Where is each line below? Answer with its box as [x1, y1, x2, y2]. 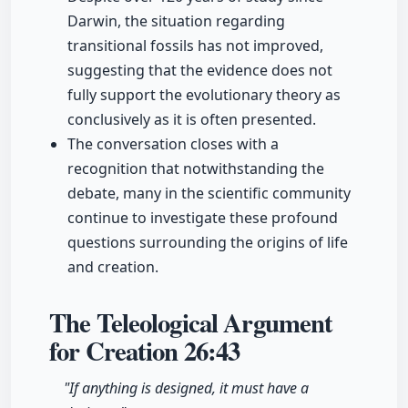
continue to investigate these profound [67, 208, 338, 229]
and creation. [67, 257, 158, 278]
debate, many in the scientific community [67, 183, 351, 204]
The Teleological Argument [49, 303, 333, 342]
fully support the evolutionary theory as [67, 85, 341, 106]
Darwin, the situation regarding [67, 11, 285, 32]
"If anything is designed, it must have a [64, 378, 309, 399]
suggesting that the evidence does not [67, 60, 332, 81]
